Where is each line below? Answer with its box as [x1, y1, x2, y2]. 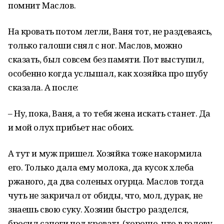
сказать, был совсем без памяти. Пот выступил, [8, 53, 204, 65]
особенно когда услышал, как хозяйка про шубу [8, 67, 208, 79]
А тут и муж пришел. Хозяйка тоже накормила [8, 147, 202, 159]
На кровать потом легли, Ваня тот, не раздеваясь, [8, 25, 212, 37]
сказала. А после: [8, 81, 78, 93]
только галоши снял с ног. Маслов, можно [8, 39, 182, 51]
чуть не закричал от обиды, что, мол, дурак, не [8, 189, 202, 201]
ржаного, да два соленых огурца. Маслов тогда [8, 175, 204, 187]
